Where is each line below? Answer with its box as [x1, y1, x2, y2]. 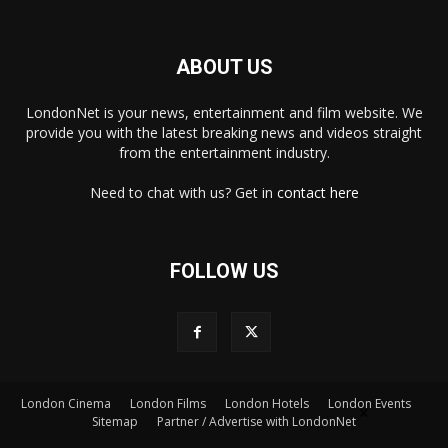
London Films [130, 394, 206, 412]
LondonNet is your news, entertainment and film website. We [25, 102, 423, 122]
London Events [328, 394, 411, 412]
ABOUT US [175, 54, 273, 79]
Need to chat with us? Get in [89, 182, 277, 202]
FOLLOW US [169, 258, 279, 283]
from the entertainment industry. [118, 142, 330, 162]
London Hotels [225, 394, 309, 412]
